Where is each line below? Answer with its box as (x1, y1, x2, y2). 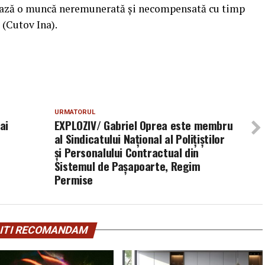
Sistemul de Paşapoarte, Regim (54, 157, 201, 174)
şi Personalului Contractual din (54, 143, 199, 161)
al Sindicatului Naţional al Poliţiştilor (54, 130, 225, 147)
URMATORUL (54, 108, 95, 116)
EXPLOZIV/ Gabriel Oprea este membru (54, 116, 233, 134)
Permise (54, 170, 93, 188)
